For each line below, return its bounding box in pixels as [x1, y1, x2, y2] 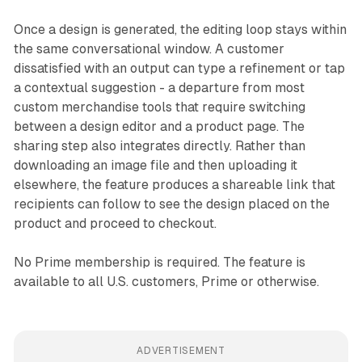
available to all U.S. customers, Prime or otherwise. [13, 274, 319, 290]
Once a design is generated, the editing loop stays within [13, 22, 347, 38]
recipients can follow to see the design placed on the [13, 196, 330, 213]
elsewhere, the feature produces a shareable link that [13, 177, 335, 193]
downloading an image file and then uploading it [13, 158, 297, 174]
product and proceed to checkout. [13, 216, 217, 232]
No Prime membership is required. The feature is [13, 255, 305, 271]
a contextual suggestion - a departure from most [13, 80, 305, 96]
